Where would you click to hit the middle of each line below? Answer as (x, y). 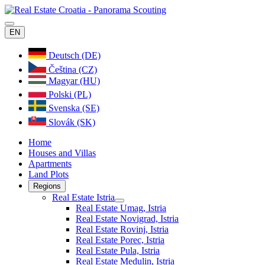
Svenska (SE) (73, 108)
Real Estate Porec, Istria (120, 240)
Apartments (50, 164)
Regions (47, 186)
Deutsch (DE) (73, 55)
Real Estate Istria (83, 197)
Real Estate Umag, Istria (121, 208)
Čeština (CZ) (72, 70)
